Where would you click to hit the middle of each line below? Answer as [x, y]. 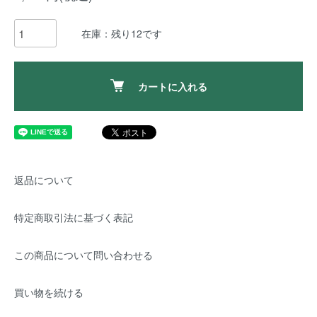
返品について [44, 180]
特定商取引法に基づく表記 [74, 217]
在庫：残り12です [122, 33]
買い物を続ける [49, 292]
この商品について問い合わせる [83, 255]
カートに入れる [172, 86]
